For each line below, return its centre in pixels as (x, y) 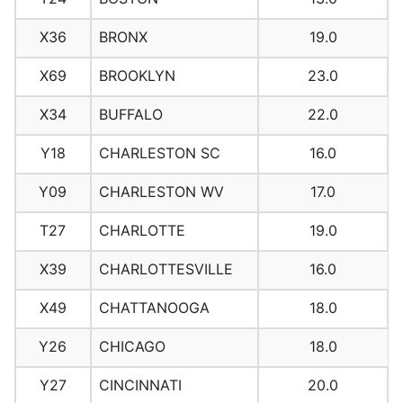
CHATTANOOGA (154, 308)
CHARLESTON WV (161, 192)
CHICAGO (132, 347)
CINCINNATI (140, 385)
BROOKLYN (137, 76)
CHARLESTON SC (159, 153)
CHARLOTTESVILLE (166, 269)
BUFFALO (130, 115)
